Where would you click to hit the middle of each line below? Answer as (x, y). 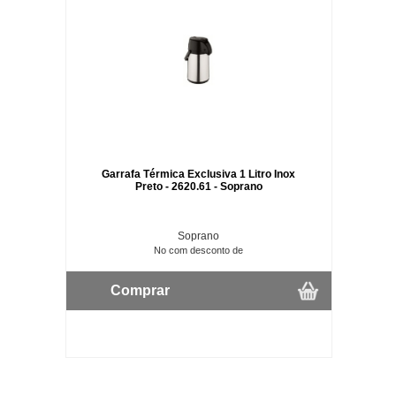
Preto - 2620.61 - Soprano (198, 186)
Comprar (140, 290)
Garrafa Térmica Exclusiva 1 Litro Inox (199, 174)
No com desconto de (199, 250)
